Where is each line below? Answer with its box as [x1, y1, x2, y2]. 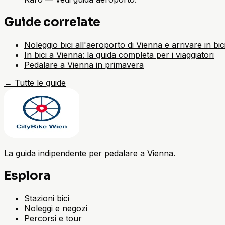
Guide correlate [4, 14, 100, 30]
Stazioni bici [24, 193, 69, 203]
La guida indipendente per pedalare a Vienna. [4, 148, 175, 158]
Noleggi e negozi [24, 203, 87, 213]
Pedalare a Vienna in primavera [24, 59, 144, 70]
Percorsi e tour [24, 213, 82, 223]
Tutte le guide [15, 77, 66, 88]
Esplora [4, 168, 51, 183]
